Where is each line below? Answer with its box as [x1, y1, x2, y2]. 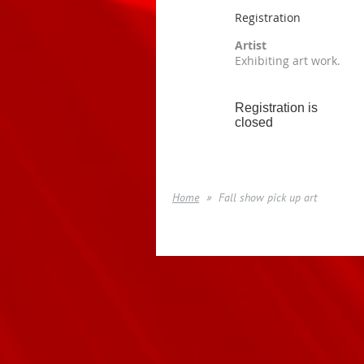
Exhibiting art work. [235, 53, 340, 68]
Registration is [235, 101, 318, 115]
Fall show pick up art [219, 190, 317, 205]
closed [235, 115, 273, 129]
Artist [235, 37, 266, 53]
